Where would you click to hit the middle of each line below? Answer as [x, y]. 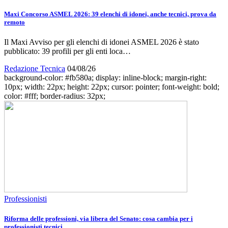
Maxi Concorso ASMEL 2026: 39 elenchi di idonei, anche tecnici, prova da [110, 14]
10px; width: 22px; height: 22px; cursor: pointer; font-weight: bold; [112, 87]
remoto [15, 22]
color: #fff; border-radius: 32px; [55, 96]
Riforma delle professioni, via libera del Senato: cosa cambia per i [98, 219]
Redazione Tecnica [35, 68]
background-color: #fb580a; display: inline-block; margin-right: [105, 77]
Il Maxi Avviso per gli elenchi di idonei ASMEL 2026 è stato [102, 42]
